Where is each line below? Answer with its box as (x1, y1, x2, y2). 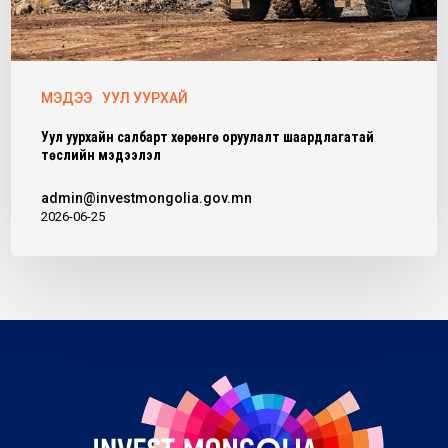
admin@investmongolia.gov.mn (41, 189, 253, 206)
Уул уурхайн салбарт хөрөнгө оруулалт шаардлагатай (41, 128, 375, 145)
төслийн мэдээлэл (41, 146, 162, 163)
